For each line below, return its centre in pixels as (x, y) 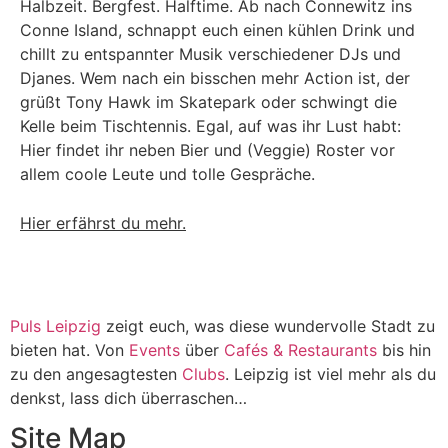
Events (157, 350)
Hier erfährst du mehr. (103, 223)
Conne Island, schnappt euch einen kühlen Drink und (217, 30)
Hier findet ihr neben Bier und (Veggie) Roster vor (207, 150)
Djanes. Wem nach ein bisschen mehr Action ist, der (215, 78)
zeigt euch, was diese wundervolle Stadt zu (268, 326)
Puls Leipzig (55, 326)
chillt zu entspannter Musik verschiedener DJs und (210, 54)
